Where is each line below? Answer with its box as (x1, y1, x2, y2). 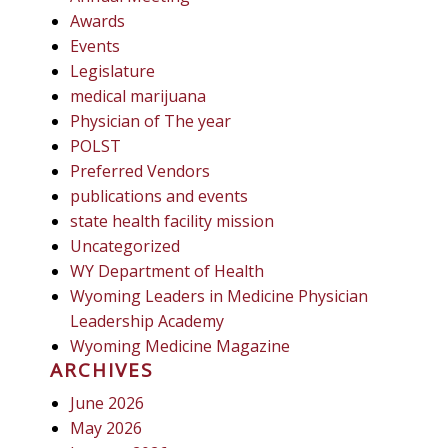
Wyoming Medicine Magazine (70, 334, 290, 357)
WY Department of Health (70, 259, 264, 282)
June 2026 (70, 391, 144, 414)
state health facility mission (70, 209, 274, 232)
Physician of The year (70, 109, 231, 132)
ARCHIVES (50, 356, 154, 383)
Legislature (70, 59, 155, 82)
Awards (70, 9, 125, 32)
